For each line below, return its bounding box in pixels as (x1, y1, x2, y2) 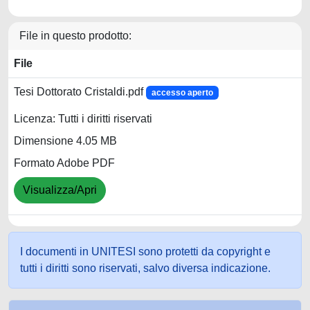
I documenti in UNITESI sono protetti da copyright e (20, 246, 271, 257)
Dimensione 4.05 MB (14, 135, 117, 147)
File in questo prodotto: (19, 30, 131, 42)
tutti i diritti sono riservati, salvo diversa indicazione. (20, 262, 271, 274)
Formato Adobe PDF (14, 157, 115, 170)
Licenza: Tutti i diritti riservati (14, 113, 152, 125)
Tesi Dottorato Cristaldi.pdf (14, 86, 146, 98)
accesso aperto (151, 88, 213, 98)
